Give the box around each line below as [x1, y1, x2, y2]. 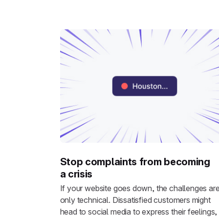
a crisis [60, 168, 93, 180]
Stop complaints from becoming [60, 155, 210, 168]
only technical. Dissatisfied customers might [60, 195, 211, 205]
